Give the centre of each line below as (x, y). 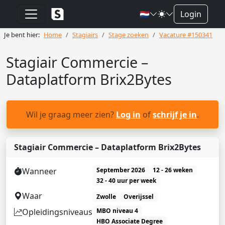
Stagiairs (85, 35)
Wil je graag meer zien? (71, 115)
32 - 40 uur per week (126, 180)
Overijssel (139, 196)
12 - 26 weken (173, 170)
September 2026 (121, 170)
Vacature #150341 (186, 35)
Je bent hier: (22, 35)
